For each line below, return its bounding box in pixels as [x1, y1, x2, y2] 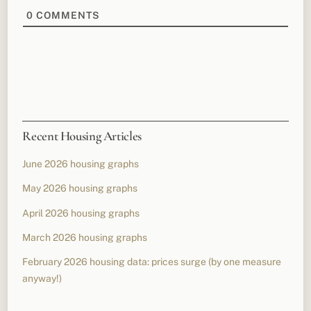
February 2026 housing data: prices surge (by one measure [22, 255, 282, 267]
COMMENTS [33, 10, 101, 22]
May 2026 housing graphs [22, 183, 138, 194]
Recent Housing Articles [22, 128, 142, 144]
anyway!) [22, 272, 62, 284]
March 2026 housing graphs [22, 231, 148, 243]
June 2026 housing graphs [22, 158, 140, 170]
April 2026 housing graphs [22, 207, 140, 219]
